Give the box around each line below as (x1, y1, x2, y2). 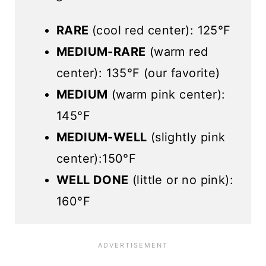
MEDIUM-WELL (56, 130, 147, 145)
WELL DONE (56, 173, 129, 188)
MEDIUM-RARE (56, 45, 146, 59)
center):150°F (56, 151, 137, 166)
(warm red (145, 45, 208, 59)
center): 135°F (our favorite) (56, 66, 220, 81)
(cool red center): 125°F (91, 23, 231, 38)
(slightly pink (147, 130, 226, 145)
